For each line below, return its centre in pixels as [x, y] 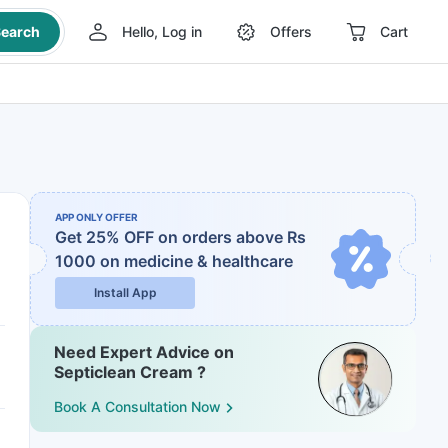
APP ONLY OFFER [96, 217]
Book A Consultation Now [137, 407]
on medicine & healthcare [196, 261]
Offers [290, 31]
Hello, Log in [161, 31]
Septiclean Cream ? [130, 372]
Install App [125, 292]
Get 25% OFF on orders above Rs [180, 237]
